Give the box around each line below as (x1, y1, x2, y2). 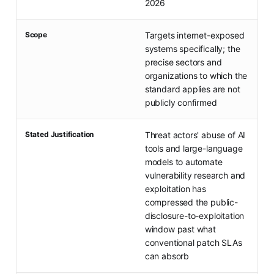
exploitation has (144, 183, 206, 194)
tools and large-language (144, 143, 243, 154)
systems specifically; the (144, 43, 240, 54)
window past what (144, 224, 216, 235)
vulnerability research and (144, 170, 246, 181)
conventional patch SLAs (144, 237, 242, 248)
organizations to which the (144, 70, 248, 81)
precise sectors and (144, 57, 222, 68)
